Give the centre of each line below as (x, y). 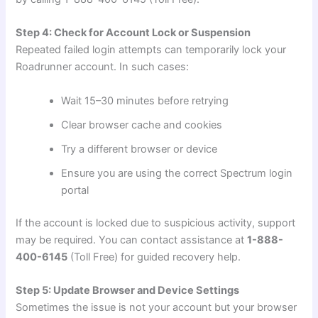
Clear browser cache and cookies (142, 125)
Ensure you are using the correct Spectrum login (177, 173)
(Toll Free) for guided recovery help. (154, 257)
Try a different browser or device (139, 149)
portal (75, 190)
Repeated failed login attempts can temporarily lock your (151, 50)
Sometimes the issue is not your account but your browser (157, 307)
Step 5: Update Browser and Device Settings (128, 290)
